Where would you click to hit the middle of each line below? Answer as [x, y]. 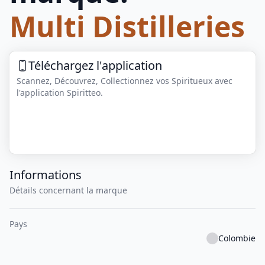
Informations [46, 175]
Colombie [237, 238]
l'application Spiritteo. [60, 93]
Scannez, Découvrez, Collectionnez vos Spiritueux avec [125, 81]
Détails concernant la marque [68, 190]
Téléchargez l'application [95, 65]
